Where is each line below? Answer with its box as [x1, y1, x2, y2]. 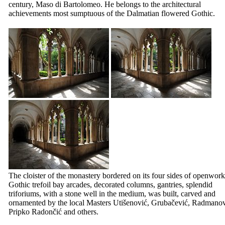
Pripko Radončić [9, 207, 62, 216]
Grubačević [151, 198, 188, 207]
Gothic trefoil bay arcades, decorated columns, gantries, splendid [9, 180, 212, 189]
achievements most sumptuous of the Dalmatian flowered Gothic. [9, 9, 215, 18]
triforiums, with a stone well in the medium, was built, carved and [9, 189, 215, 198]
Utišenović [113, 198, 147, 207]
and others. [62, 207, 98, 216]
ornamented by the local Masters [9, 198, 113, 207]
